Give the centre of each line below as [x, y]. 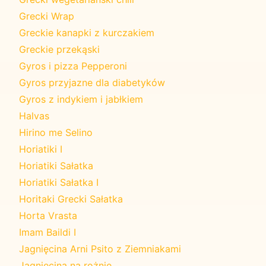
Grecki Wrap [47, 16]
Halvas [34, 115]
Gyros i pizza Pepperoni [73, 66]
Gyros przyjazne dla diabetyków [92, 82]
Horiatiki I [41, 149]
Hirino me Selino [56, 132]
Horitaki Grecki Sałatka [71, 199]
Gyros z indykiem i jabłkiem [81, 99]
